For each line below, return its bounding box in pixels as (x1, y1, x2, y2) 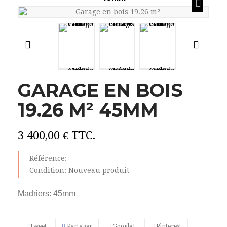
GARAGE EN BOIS (18, 79, 183, 101)
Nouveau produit (68, 166, 129, 174)
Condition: (29, 166, 66, 174)
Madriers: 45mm (18, 188, 75, 198)
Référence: (29, 154, 67, 162)
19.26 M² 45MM (18, 98, 158, 121)
